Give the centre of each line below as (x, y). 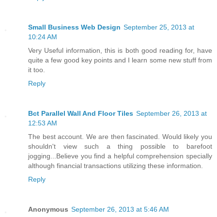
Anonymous (48, 209)
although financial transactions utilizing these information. (116, 165)
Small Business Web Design (74, 27)
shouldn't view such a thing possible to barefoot (120, 146)
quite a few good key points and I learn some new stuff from (120, 60)
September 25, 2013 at (159, 27)
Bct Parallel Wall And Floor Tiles (81, 113)
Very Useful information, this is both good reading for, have (120, 50)
